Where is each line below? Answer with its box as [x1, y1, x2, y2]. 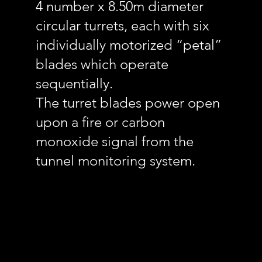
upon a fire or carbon [36, 113, 166, 130]
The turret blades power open [36, 94, 220, 111]
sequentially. [36, 75, 113, 92]
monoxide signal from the [36, 133, 194, 150]
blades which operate [36, 56, 169, 73]
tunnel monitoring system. [36, 152, 196, 169]
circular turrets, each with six [36, 17, 210, 34]
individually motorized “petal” [36, 36, 222, 53]
